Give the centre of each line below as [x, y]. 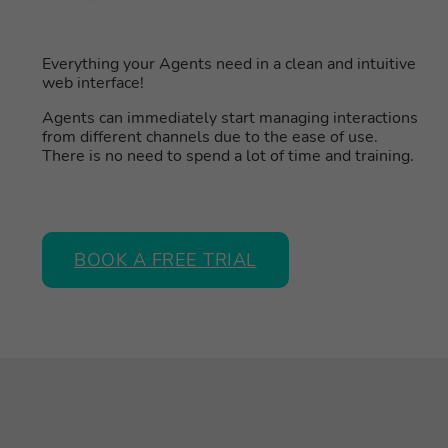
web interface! [93, 83]
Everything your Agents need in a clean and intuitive [229, 64]
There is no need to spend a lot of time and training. [228, 156]
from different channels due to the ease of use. [210, 137]
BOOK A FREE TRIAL [165, 260]
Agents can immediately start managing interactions [230, 118]
